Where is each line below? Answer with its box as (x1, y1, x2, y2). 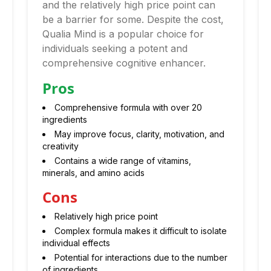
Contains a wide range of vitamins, (54, 155, 192, 166)
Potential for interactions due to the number (54, 252, 228, 263)
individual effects (42, 238, 111, 248)
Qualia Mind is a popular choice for (42, 28, 204, 40)
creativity (42, 141, 79, 151)
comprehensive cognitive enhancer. (42, 57, 206, 69)
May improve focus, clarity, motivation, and (54, 129, 225, 139)
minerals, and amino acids (42, 168, 145, 178)
